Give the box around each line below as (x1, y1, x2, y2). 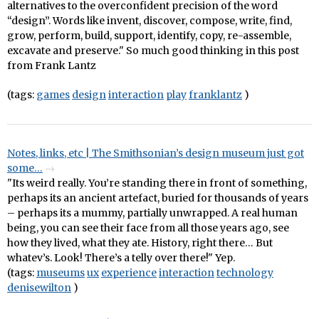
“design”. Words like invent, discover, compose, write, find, (7, 14, 292, 28)
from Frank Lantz (7, 59, 96, 73)
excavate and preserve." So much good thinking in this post (7, 44, 299, 58)
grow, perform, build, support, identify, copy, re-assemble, (7, 29, 291, 43)
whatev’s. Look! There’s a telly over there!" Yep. (7, 251, 235, 265)
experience (101, 266, 157, 280)
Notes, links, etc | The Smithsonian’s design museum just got (7, 147, 304, 160)
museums (36, 266, 85, 280)
